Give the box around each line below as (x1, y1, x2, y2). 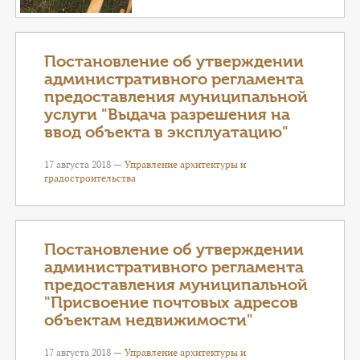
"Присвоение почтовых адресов (44, 293, 298, 312)
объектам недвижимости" (44, 311, 253, 329)
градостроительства (44, 172, 136, 184)
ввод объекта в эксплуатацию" (44, 123, 288, 141)
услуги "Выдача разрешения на (44, 105, 290, 124)
